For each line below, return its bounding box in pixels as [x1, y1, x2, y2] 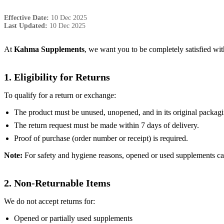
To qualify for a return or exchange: [4, 90, 116, 99]
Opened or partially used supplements [14, 213, 132, 222]
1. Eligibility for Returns [4, 71, 110, 82]
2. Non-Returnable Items [4, 177, 110, 188]
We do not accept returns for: [4, 196, 95, 205]
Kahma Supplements [14, 44, 84, 53]
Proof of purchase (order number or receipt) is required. [14, 133, 188, 142]
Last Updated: [4, 21, 47, 29]
